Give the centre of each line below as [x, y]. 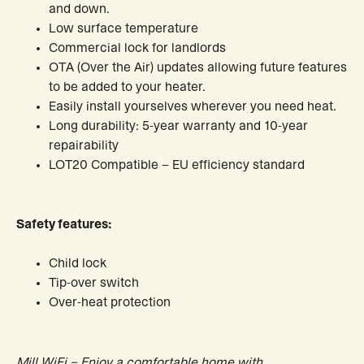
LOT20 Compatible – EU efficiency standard [177, 165]
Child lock [78, 263]
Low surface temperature [123, 29]
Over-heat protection [110, 302]
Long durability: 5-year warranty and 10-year [178, 126]
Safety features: [64, 224]
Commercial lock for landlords [137, 48]
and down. [79, 9]
